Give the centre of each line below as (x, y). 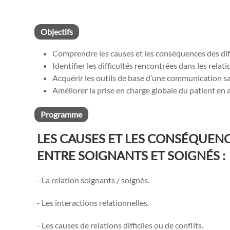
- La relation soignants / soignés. (93, 180)
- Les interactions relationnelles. (93, 203)
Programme (61, 114)
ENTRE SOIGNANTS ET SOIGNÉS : (131, 156)
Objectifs (57, 32)
